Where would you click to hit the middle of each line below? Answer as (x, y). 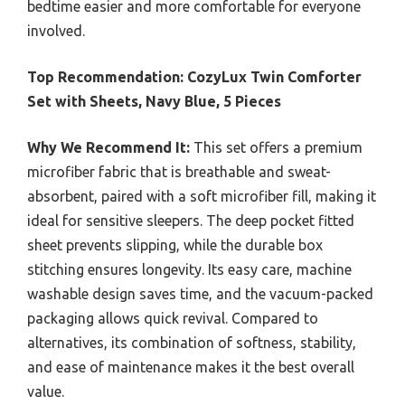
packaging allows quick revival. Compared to (173, 319)
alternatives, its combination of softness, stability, (192, 343)
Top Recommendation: (105, 77)
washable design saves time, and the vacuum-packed (200, 294)
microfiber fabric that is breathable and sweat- (179, 172)
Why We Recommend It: (108, 148)
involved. (56, 31)
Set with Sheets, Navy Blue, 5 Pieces (154, 102)
